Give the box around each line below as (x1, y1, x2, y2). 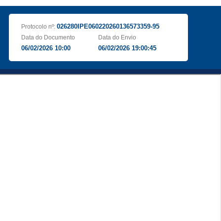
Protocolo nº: (21, 23, 57, 30)
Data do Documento (21, 34, 75, 41)
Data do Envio (98, 34, 137, 41)
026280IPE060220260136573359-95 (56, 23, 159, 30)
